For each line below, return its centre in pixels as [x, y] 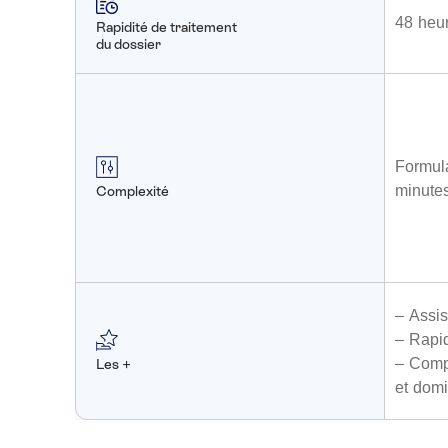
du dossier [128, 43]
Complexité [132, 190]
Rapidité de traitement [166, 26]
